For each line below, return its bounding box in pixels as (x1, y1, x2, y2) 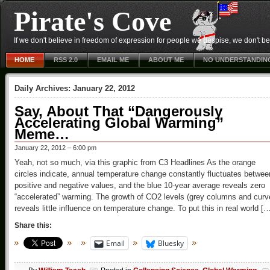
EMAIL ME (97, 56, 129, 63)
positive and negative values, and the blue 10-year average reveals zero (14, 181, 265, 190)
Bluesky (158, 238, 184, 248)
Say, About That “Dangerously (14, 103, 222, 119)
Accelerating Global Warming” (14, 115, 224, 131)
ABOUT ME (148, 56, 184, 63)
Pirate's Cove (14, 6, 171, 37)
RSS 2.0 (54, 56, 78, 63)
